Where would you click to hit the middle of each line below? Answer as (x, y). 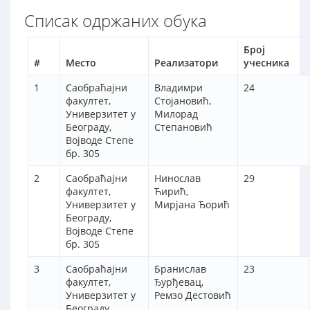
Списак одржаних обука (116, 21)
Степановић (183, 127)
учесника (266, 63)
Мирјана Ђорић (192, 205)
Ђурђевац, (179, 282)
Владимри (179, 88)
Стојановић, (183, 101)
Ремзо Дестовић (193, 295)
